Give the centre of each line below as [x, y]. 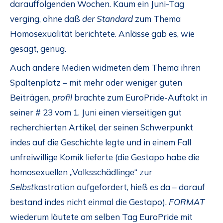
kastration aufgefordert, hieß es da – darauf [119, 187]
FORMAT [187, 202]
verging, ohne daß [46, 18]
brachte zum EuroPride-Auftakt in [140, 98]
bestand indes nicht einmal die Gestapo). [89, 202]
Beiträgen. [30, 98]
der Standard [108, 18]
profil [61, 98]
